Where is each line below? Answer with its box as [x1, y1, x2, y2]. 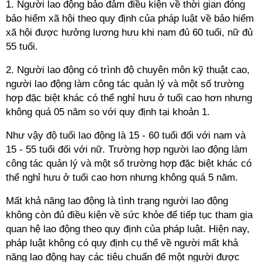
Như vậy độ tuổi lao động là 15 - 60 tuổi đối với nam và [6, 130, 246, 141]
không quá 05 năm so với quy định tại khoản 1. [6, 106, 210, 118]
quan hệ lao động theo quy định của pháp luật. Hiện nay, [6, 223, 250, 235]
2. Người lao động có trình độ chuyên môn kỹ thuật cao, [6, 64, 250, 75]
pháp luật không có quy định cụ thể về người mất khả [6, 237, 238, 249]
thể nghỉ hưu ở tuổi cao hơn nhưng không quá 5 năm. [6, 172, 238, 183]
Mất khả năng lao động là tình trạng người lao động [6, 195, 228, 206]
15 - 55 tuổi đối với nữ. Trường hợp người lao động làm [6, 144, 247, 155]
